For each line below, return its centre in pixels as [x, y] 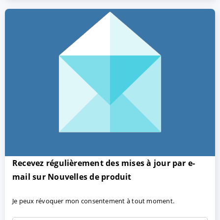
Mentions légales [47, 150]
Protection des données [142, 150]
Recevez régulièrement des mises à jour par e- [104, 163]
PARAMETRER [126, 118]
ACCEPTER [45, 118]
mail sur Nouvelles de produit [72, 177]
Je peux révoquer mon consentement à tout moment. [94, 201]
